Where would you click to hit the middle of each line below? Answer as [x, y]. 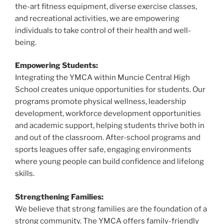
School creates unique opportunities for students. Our [110, 90]
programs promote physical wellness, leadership [100, 102]
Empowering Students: [56, 66]
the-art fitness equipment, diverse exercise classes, [106, 6]
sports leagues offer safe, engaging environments [103, 150]
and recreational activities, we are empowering [97, 18]
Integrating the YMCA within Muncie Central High [102, 78]
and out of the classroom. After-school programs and [108, 138]
